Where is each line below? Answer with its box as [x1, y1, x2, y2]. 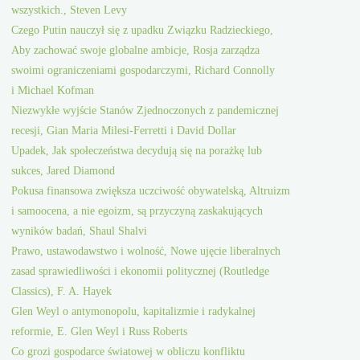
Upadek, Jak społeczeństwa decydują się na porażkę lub [11, 144, 263, 157]
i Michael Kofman [11, 84, 95, 97]
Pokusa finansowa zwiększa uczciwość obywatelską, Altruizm [11, 184, 291, 198]
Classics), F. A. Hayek [11, 284, 112, 298]
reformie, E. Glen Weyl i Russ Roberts [11, 325, 188, 338]
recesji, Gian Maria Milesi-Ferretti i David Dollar [11, 124, 237, 137]
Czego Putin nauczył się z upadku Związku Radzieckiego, [11, 23, 274, 37]
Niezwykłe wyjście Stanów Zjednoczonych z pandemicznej [11, 104, 280, 117]
